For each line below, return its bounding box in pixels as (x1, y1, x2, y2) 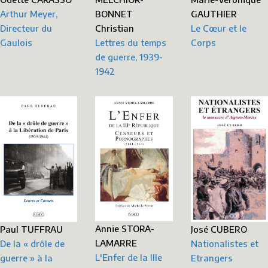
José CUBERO (190, 223, 247, 234)
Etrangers (190, 252, 233, 263)
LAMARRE (95, 237, 138, 249)
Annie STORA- (95, 223, 155, 234)
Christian (95, 22, 135, 33)
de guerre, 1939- (95, 51, 163, 62)
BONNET (95, 8, 133, 19)
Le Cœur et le (190, 22, 246, 33)
